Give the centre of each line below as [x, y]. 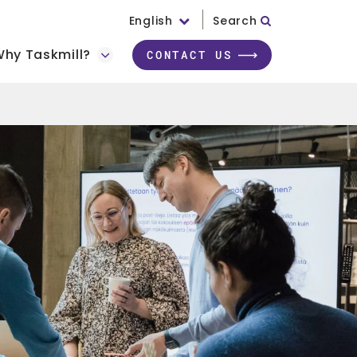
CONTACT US [190, 55]
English [151, 21]
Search [237, 21]
